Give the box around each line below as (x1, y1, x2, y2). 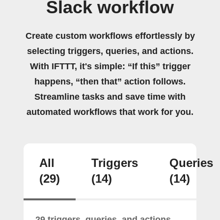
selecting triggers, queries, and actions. (27, 46, 193, 56)
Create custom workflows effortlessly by (25, 30, 195, 41)
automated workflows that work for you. (27, 107, 193, 117)
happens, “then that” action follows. (34, 76, 186, 86)
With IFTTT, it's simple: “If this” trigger (29, 61, 191, 71)
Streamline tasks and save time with (34, 91, 186, 102)
